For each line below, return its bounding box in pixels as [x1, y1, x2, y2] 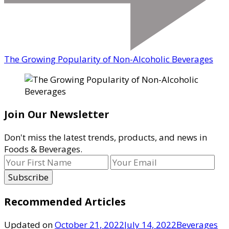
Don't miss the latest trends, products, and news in [4, 131, 207, 144]
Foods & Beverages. [4, 143, 82, 155]
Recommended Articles [4, 194, 126, 209]
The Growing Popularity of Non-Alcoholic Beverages [4, 53, 213, 65]
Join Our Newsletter [4, 107, 109, 122]
